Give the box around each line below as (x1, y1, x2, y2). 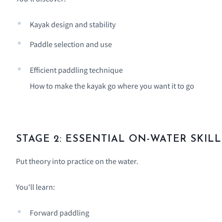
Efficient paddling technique (30, 65, 123, 75)
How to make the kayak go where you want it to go (30, 81, 194, 91)
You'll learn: (16, 182, 55, 192)
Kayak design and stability (30, 19, 115, 30)
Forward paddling (30, 208, 89, 218)
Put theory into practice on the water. (16, 156, 138, 166)
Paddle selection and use (30, 39, 112, 50)
